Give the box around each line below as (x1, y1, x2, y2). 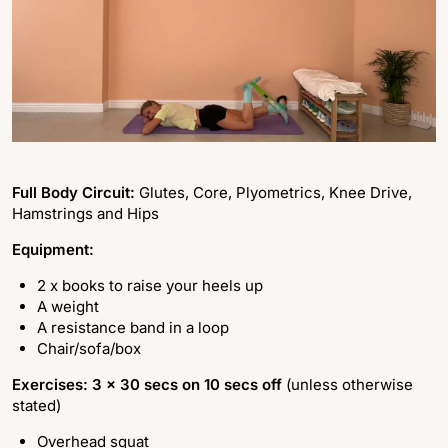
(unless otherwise (286, 375, 413, 395)
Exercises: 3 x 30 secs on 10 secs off (12, 375, 286, 395)
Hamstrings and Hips (12, 204, 159, 224)
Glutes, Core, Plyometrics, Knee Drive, (139, 183, 412, 203)
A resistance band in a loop (37, 318, 229, 338)
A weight (37, 297, 99, 317)
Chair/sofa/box (37, 339, 141, 359)
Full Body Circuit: (12, 183, 139, 203)
